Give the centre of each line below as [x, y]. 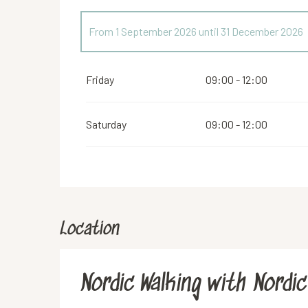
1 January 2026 [149, 71]
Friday [100, 79]
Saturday [107, 124]
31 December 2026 [261, 31]
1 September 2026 [156, 31]
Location [90, 230]
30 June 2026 [236, 71]
